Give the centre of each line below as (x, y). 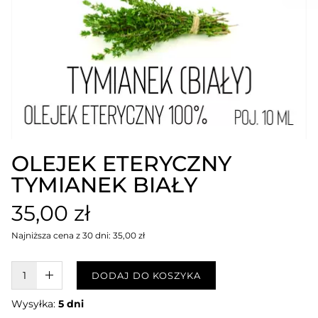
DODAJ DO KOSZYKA (147, 275)
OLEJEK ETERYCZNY (122, 164)
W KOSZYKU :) (88, 276)
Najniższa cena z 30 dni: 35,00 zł (78, 236)
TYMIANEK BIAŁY (105, 185)
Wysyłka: (35, 304)
